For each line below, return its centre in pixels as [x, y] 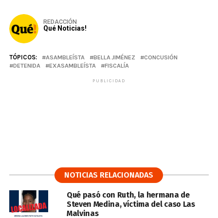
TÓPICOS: [23, 57]
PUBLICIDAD [109, 81]
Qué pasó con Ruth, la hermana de [128, 195]
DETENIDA [27, 65]
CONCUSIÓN [161, 57]
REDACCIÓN [60, 22]
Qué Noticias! [65, 28]
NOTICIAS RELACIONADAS [109, 175]
